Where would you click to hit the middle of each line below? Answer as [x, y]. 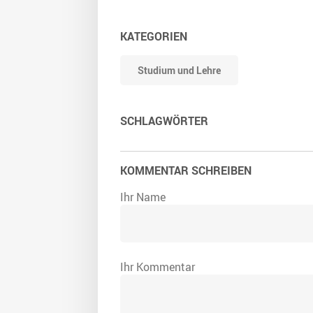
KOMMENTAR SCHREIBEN [186, 171]
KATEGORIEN [154, 37]
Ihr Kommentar [158, 267]
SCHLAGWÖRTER [164, 121]
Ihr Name [143, 197]
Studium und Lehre [179, 71]
